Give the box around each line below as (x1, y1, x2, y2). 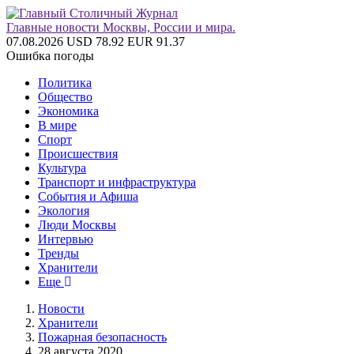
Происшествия (38, 147, 118, 160)
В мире (38, 119, 77, 132)
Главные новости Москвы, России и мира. (6, 21, 235, 34)
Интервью (38, 232, 93, 246)
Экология (38, 204, 89, 217)
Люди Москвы (38, 218, 116, 232)
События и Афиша (38, 190, 138, 203)
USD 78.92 (66, 35, 124, 48)
